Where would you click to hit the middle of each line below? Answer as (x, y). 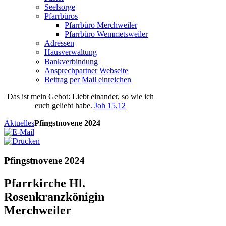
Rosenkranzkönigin (54, 196)
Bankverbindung (71, 61)
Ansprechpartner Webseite (86, 70)
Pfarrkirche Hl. (45, 183)
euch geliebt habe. (65, 106)
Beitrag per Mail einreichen (88, 79)
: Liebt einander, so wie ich (111, 97)
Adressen (59, 43)
